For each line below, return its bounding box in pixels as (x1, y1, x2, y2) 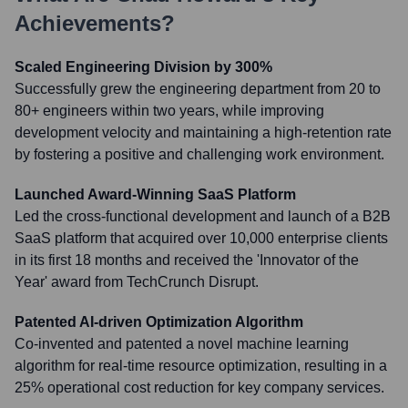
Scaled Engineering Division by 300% (15, 59, 272, 75)
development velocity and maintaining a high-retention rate (15, 125, 392, 140)
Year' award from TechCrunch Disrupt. (15, 274, 259, 290)
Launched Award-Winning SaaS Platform (15, 187, 296, 202)
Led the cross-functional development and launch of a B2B (15, 209, 391, 224)
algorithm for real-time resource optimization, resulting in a (15, 358, 387, 373)
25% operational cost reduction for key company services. (15, 380, 384, 395)
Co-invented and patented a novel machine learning (15, 336, 349, 352)
